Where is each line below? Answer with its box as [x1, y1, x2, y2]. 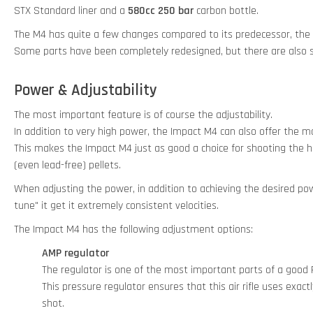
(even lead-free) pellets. [14, 157, 121, 173]
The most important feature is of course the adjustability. [14, 107, 272, 122]
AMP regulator [42, 245, 109, 261]
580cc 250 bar [128, 3, 194, 19]
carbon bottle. [194, 3, 259, 19]
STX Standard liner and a [14, 3, 128, 19]
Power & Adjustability [14, 80, 157, 101]
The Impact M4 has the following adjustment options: [14, 221, 253, 237]
